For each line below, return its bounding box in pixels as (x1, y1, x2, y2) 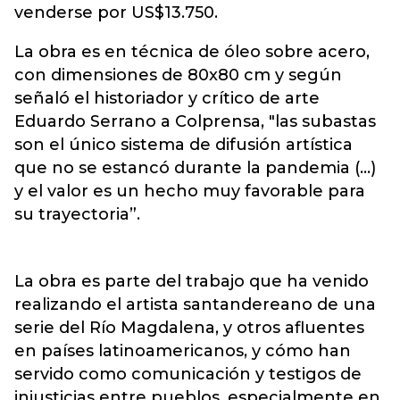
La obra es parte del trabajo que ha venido (14, 271, 369, 291)
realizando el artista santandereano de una (14, 295, 376, 314)
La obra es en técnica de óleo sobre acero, (14, 42, 370, 62)
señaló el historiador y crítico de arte (14, 88, 320, 108)
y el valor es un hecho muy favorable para (14, 181, 365, 201)
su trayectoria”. (14, 204, 140, 224)
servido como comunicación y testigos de (14, 364, 362, 384)
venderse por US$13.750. (14, 3, 218, 22)
